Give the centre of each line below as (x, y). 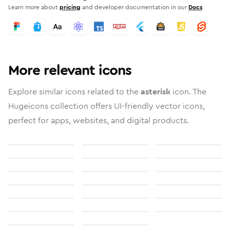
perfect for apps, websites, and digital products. (99, 120)
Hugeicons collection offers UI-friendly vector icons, (107, 106)
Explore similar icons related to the (74, 92)
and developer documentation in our (135, 7)
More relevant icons (70, 70)
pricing (70, 7)
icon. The (188, 92)
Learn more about (33, 7)
